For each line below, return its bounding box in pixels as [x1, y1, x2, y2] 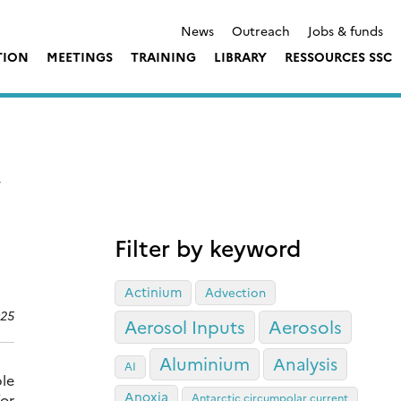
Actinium [124, 283, 182, 302]
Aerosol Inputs [124, 314, 245, 339]
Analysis [273, 352, 337, 376]
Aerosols [269, 314, 342, 339]
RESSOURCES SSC [285, 47, 392, 65]
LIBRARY [214, 47, 267, 65]
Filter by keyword [115, 232, 301, 263]
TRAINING [131, 47, 196, 65]
